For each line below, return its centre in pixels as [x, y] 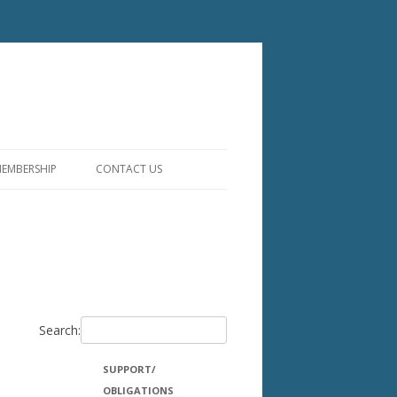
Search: [60, 330]
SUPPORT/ [129, 369]
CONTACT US [129, 169]
